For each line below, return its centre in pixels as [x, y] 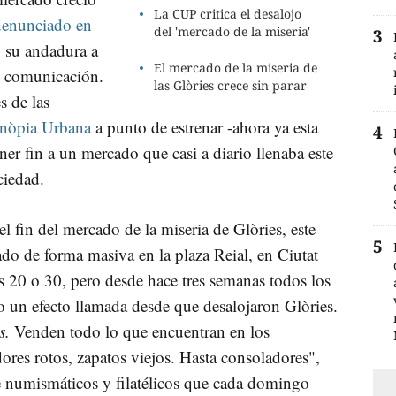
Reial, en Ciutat [266, 254]
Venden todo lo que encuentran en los [142, 331]
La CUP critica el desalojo [228, 13]
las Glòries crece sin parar [231, 85]
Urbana [64, 126]
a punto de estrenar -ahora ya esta [205, 126]
